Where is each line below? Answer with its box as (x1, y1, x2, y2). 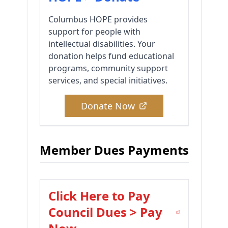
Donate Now (81, 100, 135, 112)
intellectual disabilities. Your (48, 38, 155, 50)
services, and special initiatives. (48, 75, 167, 87)
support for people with (48, 26, 140, 38)
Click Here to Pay (48, 187, 150, 205)
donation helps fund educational (48, 50, 174, 62)
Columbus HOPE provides (48, 14, 148, 25)
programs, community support (48, 63, 168, 74)
